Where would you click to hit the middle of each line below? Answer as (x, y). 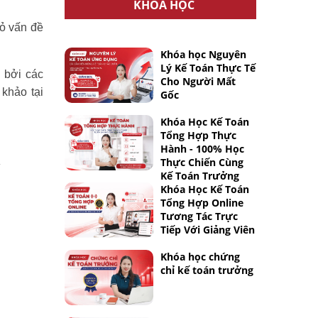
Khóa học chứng (200, 257)
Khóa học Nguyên (203, 54)
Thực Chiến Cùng (202, 162)
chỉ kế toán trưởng (207, 270)
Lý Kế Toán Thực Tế (208, 68)
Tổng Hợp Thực (198, 135)
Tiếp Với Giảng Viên (208, 230)
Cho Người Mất (198, 81)
